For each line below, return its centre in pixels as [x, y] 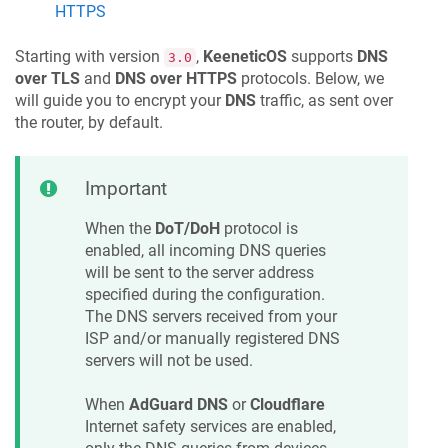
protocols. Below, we [310, 78]
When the [120, 229]
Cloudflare [287, 405]
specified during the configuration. [205, 295]
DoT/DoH [187, 229]
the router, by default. [89, 122]
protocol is [259, 229]
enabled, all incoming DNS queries [205, 251]
